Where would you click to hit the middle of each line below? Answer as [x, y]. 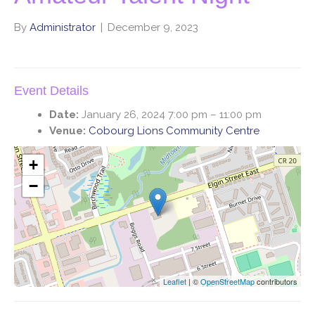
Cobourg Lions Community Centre [174, 130]
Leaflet [175, 281]
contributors [276, 281]
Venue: [67, 130]
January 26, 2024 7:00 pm [144, 114]
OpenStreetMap [227, 281]
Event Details [51, 90]
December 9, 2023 [153, 27]
